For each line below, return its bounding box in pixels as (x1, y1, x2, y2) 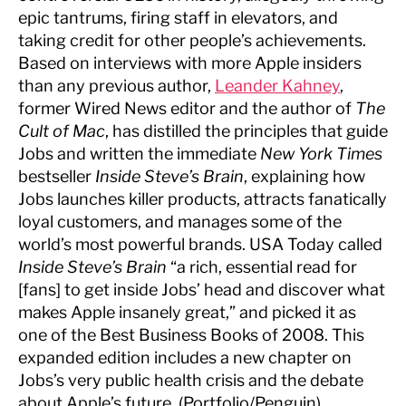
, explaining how (244, 167, 365, 186)
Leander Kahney (215, 76, 340, 95)
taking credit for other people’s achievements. (18, 31, 366, 50)
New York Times (260, 144, 382, 163)
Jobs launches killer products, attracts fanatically (18, 189, 387, 208)
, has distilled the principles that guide (105, 121, 388, 140)
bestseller (18, 167, 95, 186)
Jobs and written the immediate (18, 144, 260, 163)
